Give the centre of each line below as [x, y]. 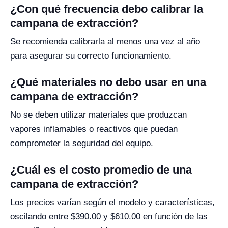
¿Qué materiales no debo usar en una [108, 82]
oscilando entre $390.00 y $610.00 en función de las [109, 216]
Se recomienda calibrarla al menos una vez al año [105, 41]
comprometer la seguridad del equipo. [82, 143]
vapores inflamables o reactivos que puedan [94, 129]
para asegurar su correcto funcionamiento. [91, 55]
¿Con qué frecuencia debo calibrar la [107, 9]
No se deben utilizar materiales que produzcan [98, 115]
